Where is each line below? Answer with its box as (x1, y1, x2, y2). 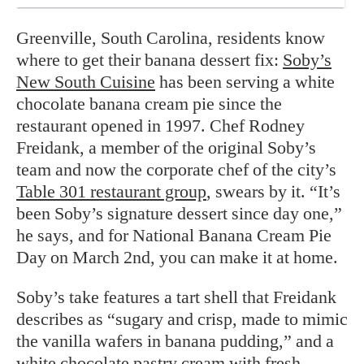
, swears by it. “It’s (206, 181, 340, 201)
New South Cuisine (16, 71, 155, 92)
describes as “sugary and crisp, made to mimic (16, 309, 348, 329)
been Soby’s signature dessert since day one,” (16, 203, 342, 223)
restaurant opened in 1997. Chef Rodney (16, 115, 305, 136)
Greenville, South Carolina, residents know (16, 28, 325, 48)
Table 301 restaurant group (16, 181, 206, 201)
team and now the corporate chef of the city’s (16, 159, 336, 180)
